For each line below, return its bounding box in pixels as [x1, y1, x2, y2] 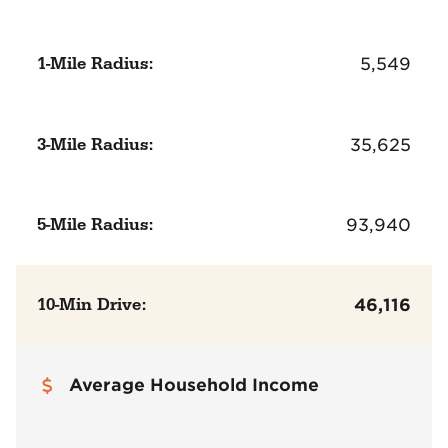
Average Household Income [69, 374, 320, 395]
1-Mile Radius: [37, 53, 154, 76]
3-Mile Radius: [37, 133, 154, 156]
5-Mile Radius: [37, 213, 154, 236]
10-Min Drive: [37, 293, 147, 316]
